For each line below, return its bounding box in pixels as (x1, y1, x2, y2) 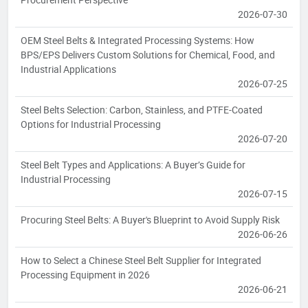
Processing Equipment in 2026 (21, 267, 150, 281)
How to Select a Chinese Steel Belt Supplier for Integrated (21, 253, 261, 267)
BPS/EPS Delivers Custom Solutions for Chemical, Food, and (21, 47, 275, 61)
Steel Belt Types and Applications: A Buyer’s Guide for (21, 157, 245, 171)
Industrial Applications (21, 62, 116, 76)
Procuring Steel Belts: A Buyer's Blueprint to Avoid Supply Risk (21, 212, 280, 226)
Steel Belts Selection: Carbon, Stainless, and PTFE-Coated (21, 102, 263, 116)
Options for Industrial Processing (21, 117, 161, 131)
